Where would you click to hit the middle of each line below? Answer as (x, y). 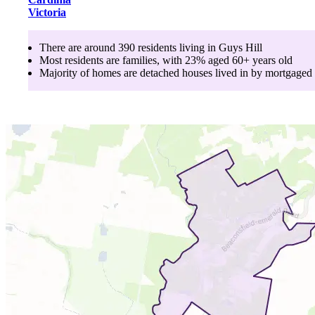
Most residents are (81, 60)
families (140, 60)
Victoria (47, 12)
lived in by (237, 72)
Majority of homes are (90, 72)
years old (271, 60)
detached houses (176, 72)
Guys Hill (240, 47)
